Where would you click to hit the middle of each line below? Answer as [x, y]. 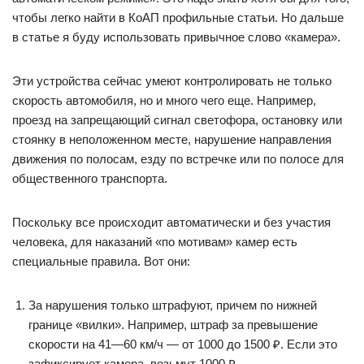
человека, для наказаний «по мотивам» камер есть [155, 242]
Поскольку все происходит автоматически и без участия [171, 223]
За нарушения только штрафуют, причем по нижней [173, 305]
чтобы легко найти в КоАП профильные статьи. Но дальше [178, 18]
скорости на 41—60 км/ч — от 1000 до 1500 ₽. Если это [183, 344]
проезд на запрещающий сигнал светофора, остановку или [177, 120]
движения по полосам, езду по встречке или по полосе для [178, 159]
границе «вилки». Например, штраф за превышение [173, 325]
